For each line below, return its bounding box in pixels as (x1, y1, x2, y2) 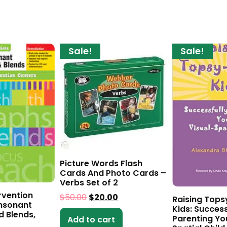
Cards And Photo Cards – (60, 167, 167, 179)
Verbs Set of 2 (60, 177, 119, 189)
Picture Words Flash (60, 158, 143, 170)
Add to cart (67, 214, 116, 226)
